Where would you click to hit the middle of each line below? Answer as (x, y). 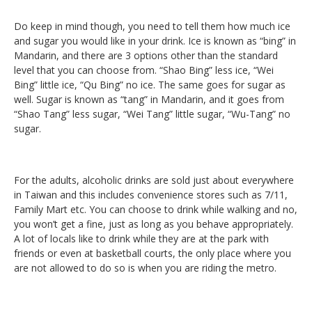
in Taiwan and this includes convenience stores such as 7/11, (151, 195)
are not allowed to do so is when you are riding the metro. (145, 268)
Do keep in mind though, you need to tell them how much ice (152, 26)
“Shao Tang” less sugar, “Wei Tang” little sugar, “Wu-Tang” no (152, 114)
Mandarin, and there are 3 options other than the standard (146, 56)
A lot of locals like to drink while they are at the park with (141, 239)
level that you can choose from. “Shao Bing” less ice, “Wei (144, 70)
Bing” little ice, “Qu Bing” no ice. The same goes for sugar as (150, 85)
